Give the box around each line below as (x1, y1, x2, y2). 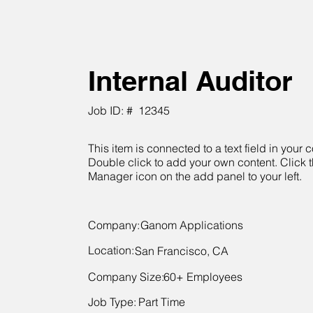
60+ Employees (163, 270, 242, 284)
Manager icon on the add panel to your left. (88, 169, 302, 183)
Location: (88, 243, 137, 257)
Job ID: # (88, 103, 133, 117)
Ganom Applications (140, 218, 243, 232)
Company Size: (88, 270, 164, 284)
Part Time (138, 295, 185, 309)
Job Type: (88, 295, 136, 309)
